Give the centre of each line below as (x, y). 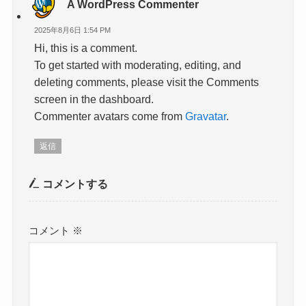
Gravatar (206, 116)
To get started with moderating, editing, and (138, 65)
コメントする (74, 183)
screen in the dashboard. (94, 99)
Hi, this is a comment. (86, 48)
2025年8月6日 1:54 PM (73, 30)
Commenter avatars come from (110, 116)
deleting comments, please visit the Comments (147, 82)
